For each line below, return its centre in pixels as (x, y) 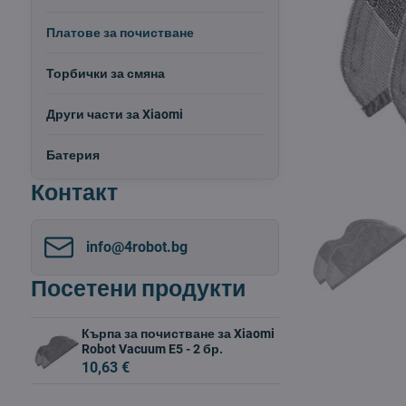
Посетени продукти (138, 289)
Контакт (74, 193)
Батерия (72, 155)
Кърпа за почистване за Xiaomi (178, 334)
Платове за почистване (120, 33)
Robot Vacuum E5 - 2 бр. (152, 349)
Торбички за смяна (105, 73)
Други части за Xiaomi (114, 114)
